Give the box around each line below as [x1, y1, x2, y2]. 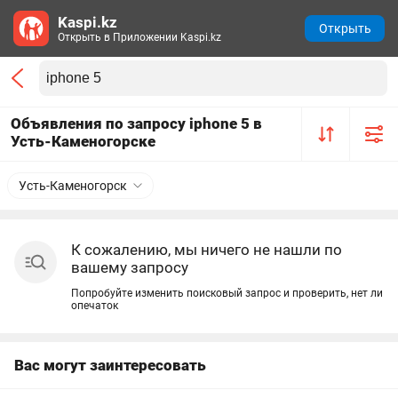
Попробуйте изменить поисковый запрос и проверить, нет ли [71, 287, 383, 299]
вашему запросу [71, 259, 188, 276]
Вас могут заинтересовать [14, 356, 206, 374]
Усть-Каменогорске [11, 132, 155, 150]
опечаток [71, 299, 118, 312]
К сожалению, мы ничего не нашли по [71, 241, 342, 259]
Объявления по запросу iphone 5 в [11, 115, 262, 132]
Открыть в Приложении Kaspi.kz [58, 31, 221, 44]
